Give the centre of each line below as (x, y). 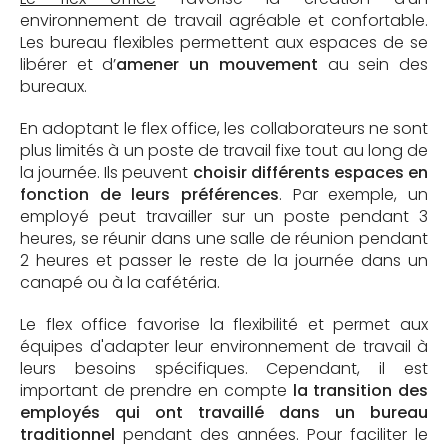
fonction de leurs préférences (149, 194)
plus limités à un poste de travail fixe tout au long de (224, 150)
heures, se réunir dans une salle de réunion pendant (224, 238)
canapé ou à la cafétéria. (120, 282)
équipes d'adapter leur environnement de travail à (224, 346)
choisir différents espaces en (310, 172)
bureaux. (53, 86)
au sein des (373, 64)
